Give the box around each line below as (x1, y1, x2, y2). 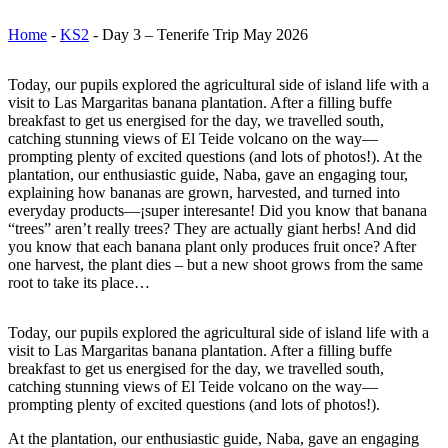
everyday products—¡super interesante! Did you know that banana (8, 202, 427, 220)
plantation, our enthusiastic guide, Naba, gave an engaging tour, (8, 166, 408, 184)
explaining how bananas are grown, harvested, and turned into (8, 184, 400, 202)
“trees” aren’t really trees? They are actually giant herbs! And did (8, 220, 416, 238)
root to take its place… (8, 274, 150, 292)
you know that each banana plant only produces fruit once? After (8, 238, 416, 256)
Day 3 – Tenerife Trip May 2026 (102, 26, 308, 44)
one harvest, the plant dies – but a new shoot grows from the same (8, 256, 423, 274)
